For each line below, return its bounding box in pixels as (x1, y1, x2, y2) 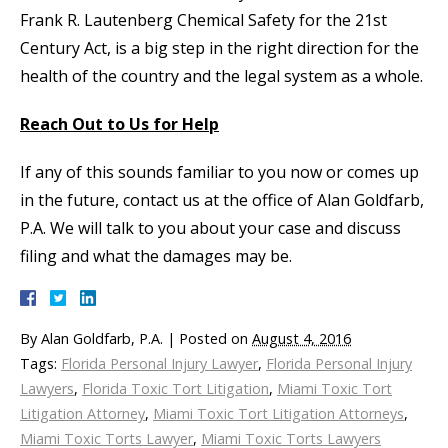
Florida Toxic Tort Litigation (82, 379, 269, 399)
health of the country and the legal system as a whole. (20, 65, 423, 88)
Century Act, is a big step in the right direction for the (20, 37, 419, 60)
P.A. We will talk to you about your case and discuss (20, 217, 401, 240)
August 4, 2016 (252, 329, 351, 349)
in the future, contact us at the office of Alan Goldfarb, (20, 189, 424, 212)
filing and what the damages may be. (20, 245, 292, 268)
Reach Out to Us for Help (20, 113, 219, 136)
